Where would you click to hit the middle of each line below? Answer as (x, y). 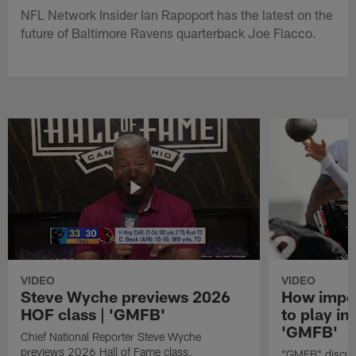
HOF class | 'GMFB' (93, 313)
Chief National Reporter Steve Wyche (111, 336)
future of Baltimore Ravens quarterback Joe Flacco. (169, 32)
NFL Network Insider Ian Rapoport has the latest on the (177, 14)
